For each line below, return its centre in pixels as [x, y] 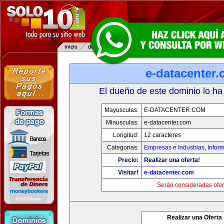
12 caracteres [162, 135]
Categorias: [122, 147]
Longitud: [125, 135]
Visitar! [128, 172]
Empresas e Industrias [174, 147]
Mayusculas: [121, 110]
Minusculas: [122, 122]
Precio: [128, 160]
